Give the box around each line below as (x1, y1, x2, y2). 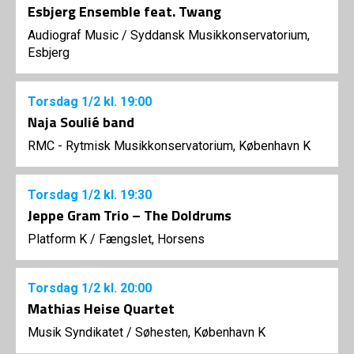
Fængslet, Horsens (99, 232, 205, 247)
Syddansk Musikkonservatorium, (130, 28, 310, 43)
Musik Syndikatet (28, 325, 123, 341)
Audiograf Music (28, 28, 119, 43)
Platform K (28, 232, 87, 247)
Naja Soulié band (28, 111, 134, 134)
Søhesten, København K (135, 325, 265, 341)
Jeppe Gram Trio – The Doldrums (28, 205, 232, 227)
